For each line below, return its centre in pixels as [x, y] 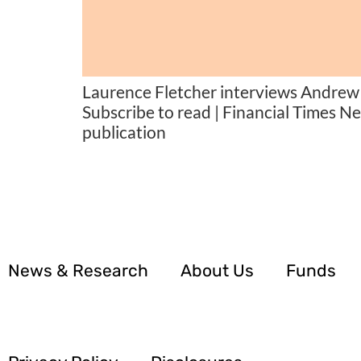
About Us [217, 270]
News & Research [78, 270]
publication [124, 132]
